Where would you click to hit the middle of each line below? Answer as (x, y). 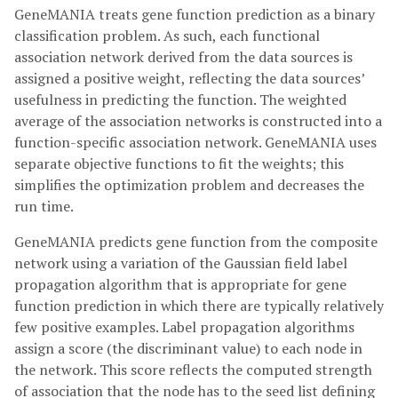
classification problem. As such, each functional (167, 36)
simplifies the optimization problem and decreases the (189, 185)
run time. (44, 206)
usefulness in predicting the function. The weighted (180, 99)
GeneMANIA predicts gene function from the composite (196, 242)
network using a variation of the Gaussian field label (181, 263)
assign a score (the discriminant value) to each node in (188, 348)
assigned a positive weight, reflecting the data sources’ (189, 78)
